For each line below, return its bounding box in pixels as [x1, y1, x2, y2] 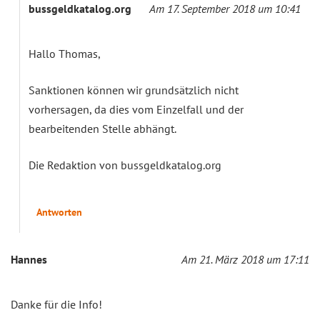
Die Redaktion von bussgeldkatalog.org [29, 157, 221, 172]
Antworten [36, 205, 82, 219]
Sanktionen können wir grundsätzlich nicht [29, 82, 239, 97]
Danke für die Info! [11, 296, 102, 311]
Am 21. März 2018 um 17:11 [181, 251, 309, 266]
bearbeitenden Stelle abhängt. [29, 121, 176, 136]
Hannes [11, 251, 47, 266]
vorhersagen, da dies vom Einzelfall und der [29, 101, 244, 116]
